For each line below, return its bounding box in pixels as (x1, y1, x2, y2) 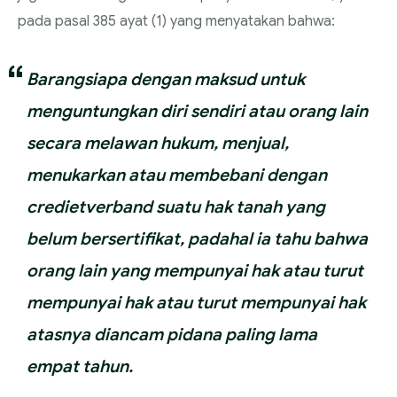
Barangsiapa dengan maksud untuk (27, 67, 305, 90)
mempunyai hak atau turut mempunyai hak (27, 291, 366, 313)
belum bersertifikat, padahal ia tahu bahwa (27, 227, 368, 249)
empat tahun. (27, 354, 133, 377)
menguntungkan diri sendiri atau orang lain (27, 99, 368, 121)
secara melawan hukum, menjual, (27, 131, 289, 153)
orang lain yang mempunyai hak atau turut (27, 259, 363, 281)
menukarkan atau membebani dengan (27, 163, 327, 185)
